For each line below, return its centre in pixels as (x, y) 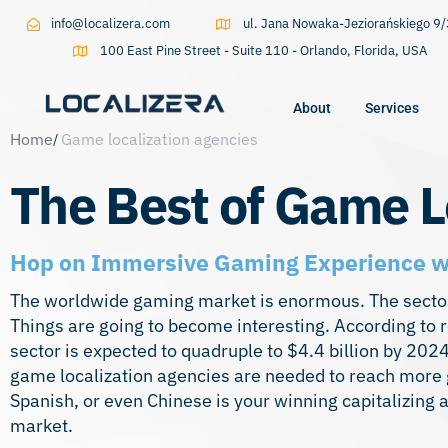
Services (392, 108)
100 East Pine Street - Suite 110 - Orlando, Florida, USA (263, 50)
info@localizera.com (110, 23)
